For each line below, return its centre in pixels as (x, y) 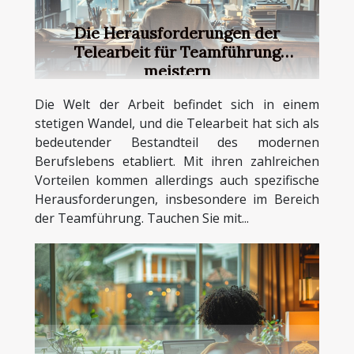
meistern (177, 71)
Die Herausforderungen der (177, 33)
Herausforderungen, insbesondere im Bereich (177, 200)
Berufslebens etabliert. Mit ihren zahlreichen (177, 162)
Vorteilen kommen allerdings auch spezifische (177, 181)
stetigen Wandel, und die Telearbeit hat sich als (177, 124)
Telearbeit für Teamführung (177, 52)
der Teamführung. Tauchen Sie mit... (142, 218)
